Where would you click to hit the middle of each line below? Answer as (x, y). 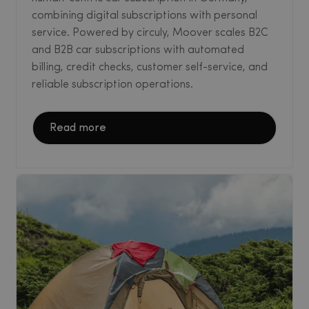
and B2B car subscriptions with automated (138, 50)
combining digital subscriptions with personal (144, 16)
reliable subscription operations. (112, 84)
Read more (78, 128)
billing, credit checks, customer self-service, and (150, 67)
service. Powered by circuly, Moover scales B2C (150, 33)
